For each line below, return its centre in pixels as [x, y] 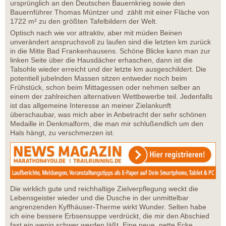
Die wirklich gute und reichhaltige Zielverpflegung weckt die [104, 189]
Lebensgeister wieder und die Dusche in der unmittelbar [99, 198]
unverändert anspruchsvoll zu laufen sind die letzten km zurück [110, 42]
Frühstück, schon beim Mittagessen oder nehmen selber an [105, 88]
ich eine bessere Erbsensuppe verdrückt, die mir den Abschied [110, 216]
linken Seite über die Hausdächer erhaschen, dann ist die [101, 60]
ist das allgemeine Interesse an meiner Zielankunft [91, 106]
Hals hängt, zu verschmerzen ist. [62, 133]
